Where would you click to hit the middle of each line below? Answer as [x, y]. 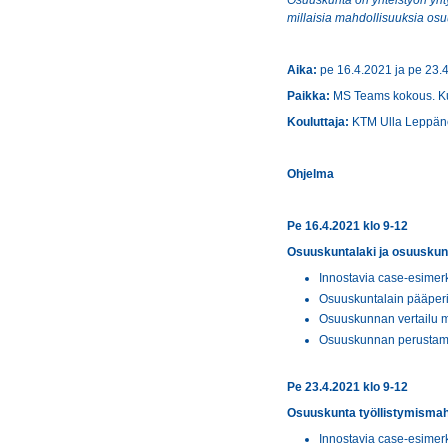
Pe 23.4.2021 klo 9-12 [347, 386]
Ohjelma [310, 174]
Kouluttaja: [318, 122]
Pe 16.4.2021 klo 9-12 [358, 226]
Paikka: [310, 96]
